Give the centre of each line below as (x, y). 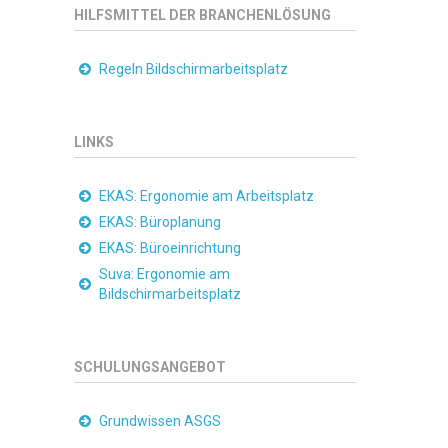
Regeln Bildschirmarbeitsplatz (193, 69)
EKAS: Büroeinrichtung (169, 248)
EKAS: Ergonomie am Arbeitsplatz (206, 196)
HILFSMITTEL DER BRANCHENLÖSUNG (202, 15)
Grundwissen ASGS (159, 421)
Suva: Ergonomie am (164, 274)
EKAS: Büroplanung (159, 222)
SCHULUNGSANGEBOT (149, 367)
